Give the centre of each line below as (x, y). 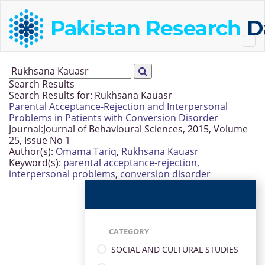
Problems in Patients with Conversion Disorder (114, 118)
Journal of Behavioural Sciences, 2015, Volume (146, 129)
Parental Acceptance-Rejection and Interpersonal (118, 106)
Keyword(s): (35, 163)
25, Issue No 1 (40, 140)
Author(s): (31, 151)
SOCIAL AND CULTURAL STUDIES (175, 249)
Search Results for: (52, 95)
